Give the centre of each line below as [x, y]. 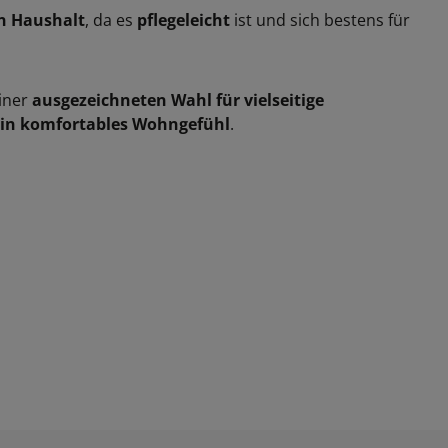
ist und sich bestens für [320, 20]
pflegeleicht [183, 20]
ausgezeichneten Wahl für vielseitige [178, 100]
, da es [111, 20]
